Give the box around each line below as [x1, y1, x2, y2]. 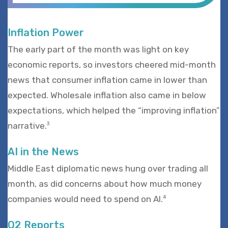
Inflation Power [8, 26, 84, 39]
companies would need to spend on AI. [8, 193, 163, 204]
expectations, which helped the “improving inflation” [8, 105, 220, 116]
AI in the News [8, 145, 79, 158]
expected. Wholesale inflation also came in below [8, 90, 206, 100]
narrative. [8, 120, 47, 131]
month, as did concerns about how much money [8, 178, 202, 189]
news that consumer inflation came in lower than [8, 74, 207, 85]
